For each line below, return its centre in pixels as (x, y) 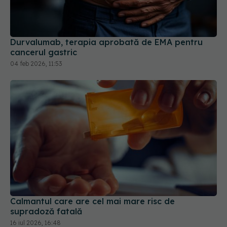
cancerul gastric (44, 52)
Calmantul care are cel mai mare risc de (92, 201)
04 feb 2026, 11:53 (36, 63)
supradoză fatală (46, 212)
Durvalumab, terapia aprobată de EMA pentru (106, 42)
